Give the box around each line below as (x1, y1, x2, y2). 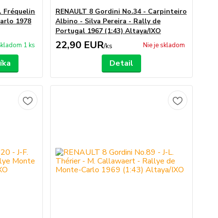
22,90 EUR (55, 38, 104, 52)
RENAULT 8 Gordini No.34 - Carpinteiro (55, 7, 187, 16)
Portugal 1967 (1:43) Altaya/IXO (55, 26, 161, 36)
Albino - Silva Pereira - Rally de (55, 17, 161, 26)
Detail (109, 58, 133, 69)
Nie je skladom (143, 41, 185, 50)
